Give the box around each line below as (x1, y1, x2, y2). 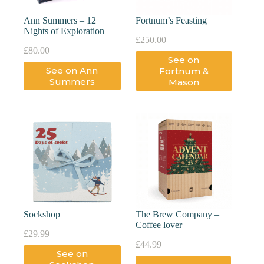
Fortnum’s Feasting (135, 15, 207, 26)
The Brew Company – (135, 209, 219, 220)
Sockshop (24, 209, 60, 220)
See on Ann (46, 64, 98, 76)
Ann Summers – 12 (24, 15, 96, 26)
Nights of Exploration (24, 26, 104, 37)
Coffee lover (135, 220, 182, 230)
